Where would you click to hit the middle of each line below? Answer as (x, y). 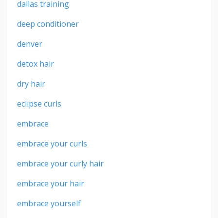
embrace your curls (52, 143)
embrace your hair (51, 183)
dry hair (31, 83)
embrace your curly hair (60, 163)
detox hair (36, 64)
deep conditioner (48, 24)
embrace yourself (49, 203)
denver (30, 44)
